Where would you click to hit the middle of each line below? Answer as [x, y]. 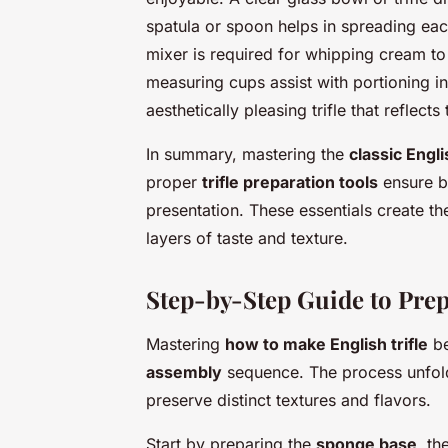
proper [174, 181]
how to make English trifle [326, 343]
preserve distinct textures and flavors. [288, 399]
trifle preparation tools [290, 181]
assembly [184, 371]
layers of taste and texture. [247, 237]
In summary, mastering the [247, 153]
